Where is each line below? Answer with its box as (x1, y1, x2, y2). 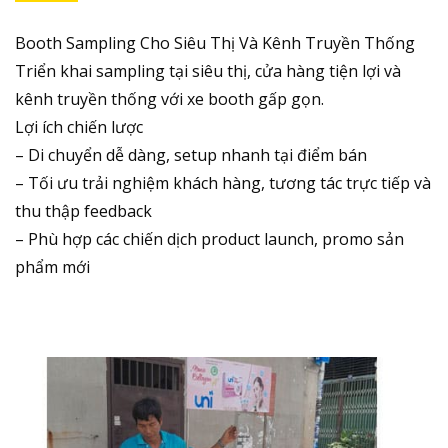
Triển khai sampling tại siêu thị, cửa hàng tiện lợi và (15, 59, 401, 82)
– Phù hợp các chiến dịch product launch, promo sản (15, 227, 404, 250)
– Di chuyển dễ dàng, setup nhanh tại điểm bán (15, 143, 367, 166)
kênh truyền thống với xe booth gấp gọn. (15, 87, 324, 110)
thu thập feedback (15, 199, 152, 222)
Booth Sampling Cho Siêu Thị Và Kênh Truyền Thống (15, 31, 415, 54)
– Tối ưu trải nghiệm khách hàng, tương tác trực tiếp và (15, 171, 431, 194)
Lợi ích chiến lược (15, 115, 143, 138)
